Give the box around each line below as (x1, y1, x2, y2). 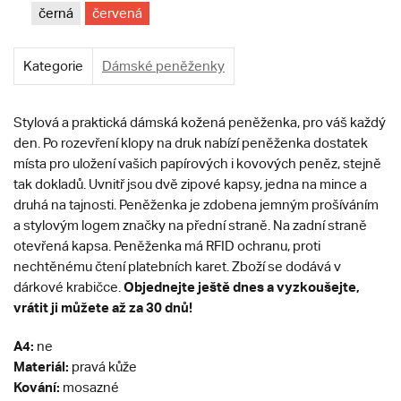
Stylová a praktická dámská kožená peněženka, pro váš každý (13, 115, 386, 131)
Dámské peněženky (102, 58, 225, 74)
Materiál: (13, 358, 69, 375)
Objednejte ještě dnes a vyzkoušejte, (124, 278, 360, 295)
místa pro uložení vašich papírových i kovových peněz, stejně (13, 156, 381, 172)
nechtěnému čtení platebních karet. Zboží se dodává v (13, 259, 341, 275)
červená (92, 5, 142, 21)
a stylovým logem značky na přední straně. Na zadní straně (13, 218, 367, 234)
